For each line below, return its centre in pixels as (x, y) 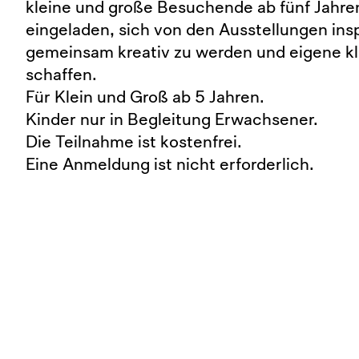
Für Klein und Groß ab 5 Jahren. (145, 96)
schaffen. (61, 74)
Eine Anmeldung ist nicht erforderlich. (170, 163)
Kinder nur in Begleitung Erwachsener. (172, 119)
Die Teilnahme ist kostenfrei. (134, 141)
